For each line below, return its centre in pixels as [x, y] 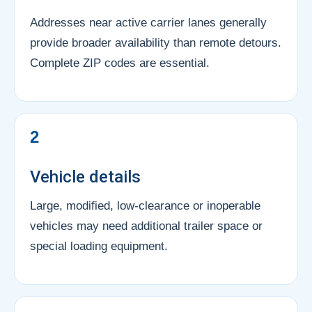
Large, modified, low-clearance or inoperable [145, 205]
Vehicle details [85, 177]
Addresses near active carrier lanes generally [148, 22]
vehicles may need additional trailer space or [146, 226]
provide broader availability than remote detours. [156, 42]
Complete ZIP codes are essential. [120, 63]
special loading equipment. [99, 246]
